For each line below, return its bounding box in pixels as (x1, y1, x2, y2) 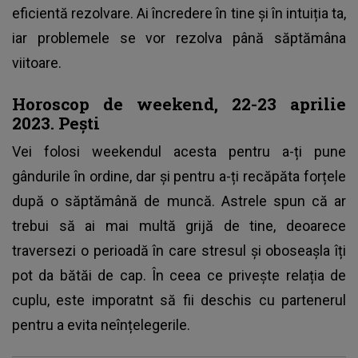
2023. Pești (12, 111, 100, 134)
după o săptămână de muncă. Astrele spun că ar (12, 192, 346, 209)
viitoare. (12, 54, 65, 71)
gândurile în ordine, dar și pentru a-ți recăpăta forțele (12, 167, 346, 185)
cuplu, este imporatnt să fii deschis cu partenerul (12, 291, 346, 308)
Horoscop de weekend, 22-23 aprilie (12, 92, 346, 115)
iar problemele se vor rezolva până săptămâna (12, 29, 346, 46)
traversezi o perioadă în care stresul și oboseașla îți (12, 241, 346, 259)
